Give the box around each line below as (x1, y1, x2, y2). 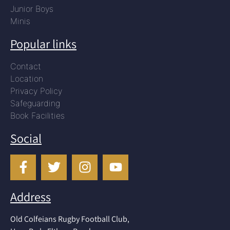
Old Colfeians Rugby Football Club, (10, 213, 129, 224)
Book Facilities (10, 110, 65, 121)
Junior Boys (10, 3, 53, 14)
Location (10, 73, 43, 84)
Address (10, 188, 51, 205)
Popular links (10, 35, 76, 52)
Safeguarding (10, 98, 60, 108)
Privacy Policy (10, 85, 62, 96)
